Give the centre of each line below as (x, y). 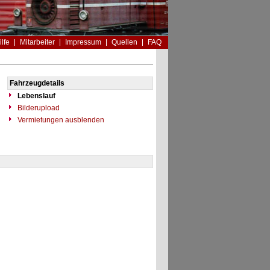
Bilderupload (37, 108)
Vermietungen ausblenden (60, 120)
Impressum (83, 42)
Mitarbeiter (37, 42)
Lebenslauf (36, 96)
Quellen (124, 42)
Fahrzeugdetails (37, 83)
